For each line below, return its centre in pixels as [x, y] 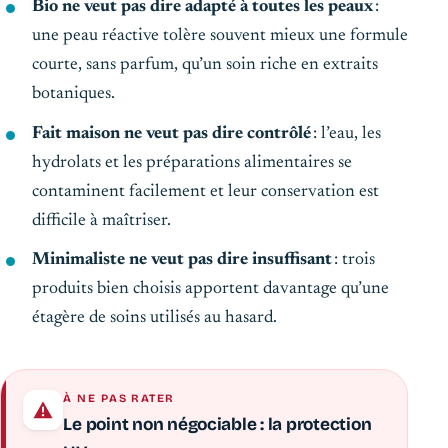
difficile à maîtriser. [101, 220]
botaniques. [73, 94]
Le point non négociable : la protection [217, 425]
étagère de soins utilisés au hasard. [154, 318]
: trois [353, 260]
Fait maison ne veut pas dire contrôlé [171, 133]
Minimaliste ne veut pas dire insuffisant [182, 260]
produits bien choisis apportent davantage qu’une [210, 289]
